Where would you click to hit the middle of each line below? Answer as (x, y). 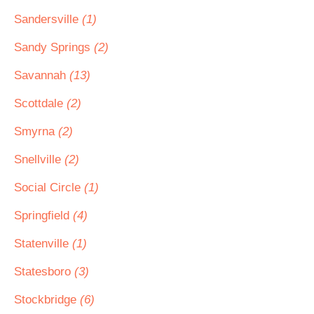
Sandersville (48, 19)
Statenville (43, 244)
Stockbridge (47, 300)
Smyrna (36, 131)
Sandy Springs (54, 47)
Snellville (39, 159)
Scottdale (40, 103)
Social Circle (49, 187)
